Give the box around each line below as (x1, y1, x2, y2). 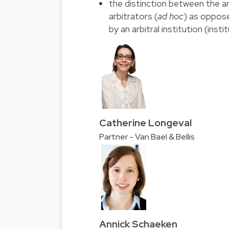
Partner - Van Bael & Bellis (99, 131, 195, 143)
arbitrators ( (109, 10, 158, 22)
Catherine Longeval (99, 116, 192, 130)
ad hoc (157, 10, 184, 22)
